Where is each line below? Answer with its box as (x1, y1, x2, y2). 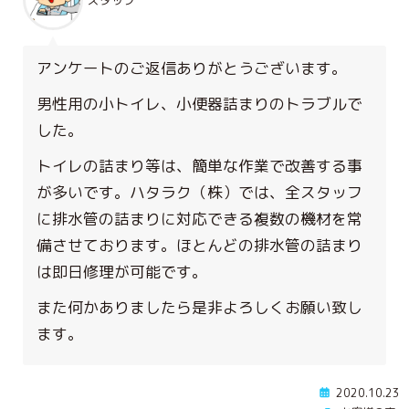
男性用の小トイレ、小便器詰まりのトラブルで (37, 92, 362, 114)
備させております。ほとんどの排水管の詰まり (37, 234, 362, 256)
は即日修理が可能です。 (37, 260, 207, 282)
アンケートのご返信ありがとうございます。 (37, 57, 347, 79)
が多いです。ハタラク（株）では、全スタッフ (37, 181, 362, 203)
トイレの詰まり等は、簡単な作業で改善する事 (37, 154, 362, 176)
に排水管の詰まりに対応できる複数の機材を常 (37, 207, 362, 229)
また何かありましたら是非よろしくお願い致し (37, 296, 362, 318)
